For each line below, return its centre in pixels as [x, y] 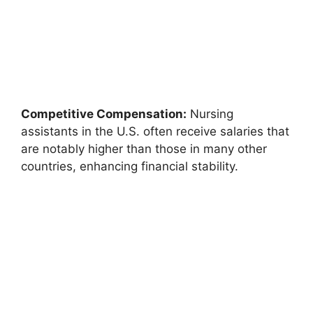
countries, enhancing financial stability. [130, 166]
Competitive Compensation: [104, 114]
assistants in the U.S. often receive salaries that [155, 131]
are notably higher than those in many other [144, 149]
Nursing [210, 114]
